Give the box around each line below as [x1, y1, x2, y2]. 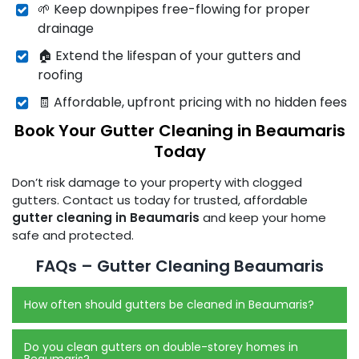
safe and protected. [12, 226, 134, 244]
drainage [38, 18, 94, 38]
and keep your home [200, 208, 326, 226]
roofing [38, 65, 83, 84]
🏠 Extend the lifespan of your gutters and [38, 46, 301, 65]
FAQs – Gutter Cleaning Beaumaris [35, 254, 324, 277]
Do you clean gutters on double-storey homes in [24, 338, 298, 355]
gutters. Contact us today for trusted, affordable [12, 191, 308, 208]
